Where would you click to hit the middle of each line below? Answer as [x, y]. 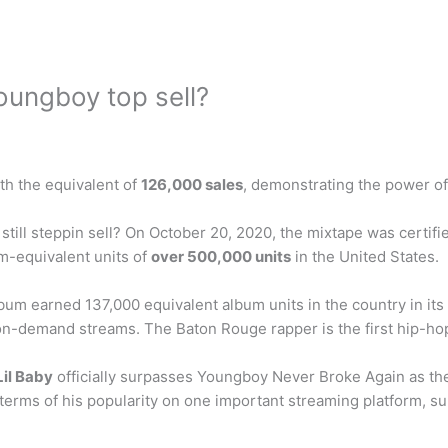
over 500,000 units [221, 256]
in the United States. [365, 256]
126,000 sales [192, 184]
